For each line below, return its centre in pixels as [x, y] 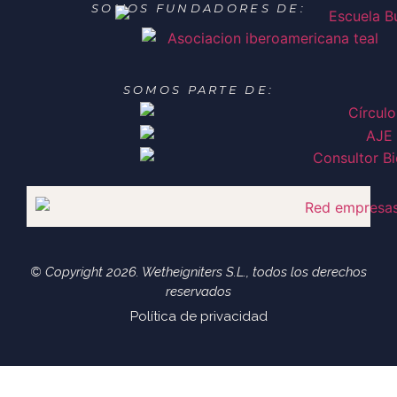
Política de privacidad [198, 317]
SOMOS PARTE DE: [198, 90]
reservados [198, 292]
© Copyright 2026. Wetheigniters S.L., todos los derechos [198, 272]
